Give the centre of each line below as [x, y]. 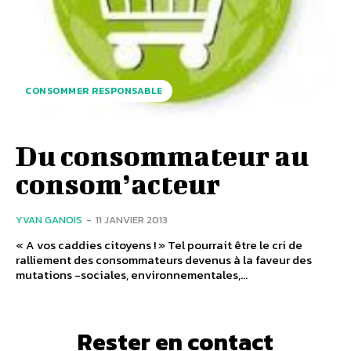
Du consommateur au [162, 155]
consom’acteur [118, 183]
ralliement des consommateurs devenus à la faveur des [164, 259]
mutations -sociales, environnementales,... [132, 274]
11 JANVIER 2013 [132, 219]
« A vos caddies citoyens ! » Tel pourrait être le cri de [159, 244]
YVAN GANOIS [49, 219]
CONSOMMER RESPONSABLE [94, 90]
